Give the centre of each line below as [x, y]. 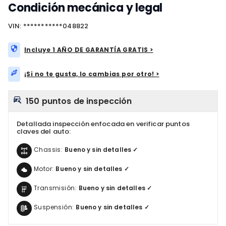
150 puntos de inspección [79, 101]
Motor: [44, 169]
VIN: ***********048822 [48, 26]
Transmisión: [55, 188]
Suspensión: [54, 207]
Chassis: [48, 150]
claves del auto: [44, 131]
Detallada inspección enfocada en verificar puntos [103, 124]
